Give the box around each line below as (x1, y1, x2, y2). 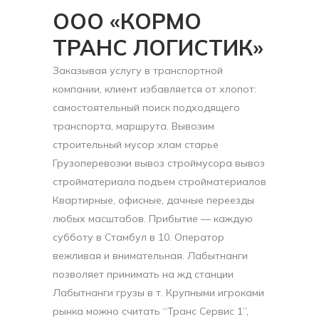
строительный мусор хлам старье (53, 138, 219, 151)
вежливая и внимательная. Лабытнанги (53, 249, 248, 262)
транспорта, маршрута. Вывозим (53, 120, 214, 132)
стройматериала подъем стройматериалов (53, 175, 266, 188)
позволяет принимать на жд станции (53, 268, 234, 281)
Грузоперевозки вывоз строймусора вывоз (53, 157, 265, 169)
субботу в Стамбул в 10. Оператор (53, 231, 224, 244)
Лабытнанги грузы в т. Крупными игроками (53, 286, 264, 299)
